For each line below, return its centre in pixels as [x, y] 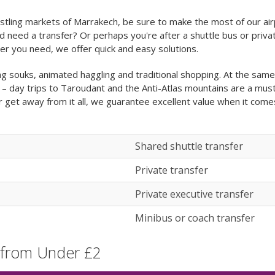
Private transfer [172, 170]
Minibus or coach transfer [195, 218]
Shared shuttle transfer [189, 146]
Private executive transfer [194, 194]
